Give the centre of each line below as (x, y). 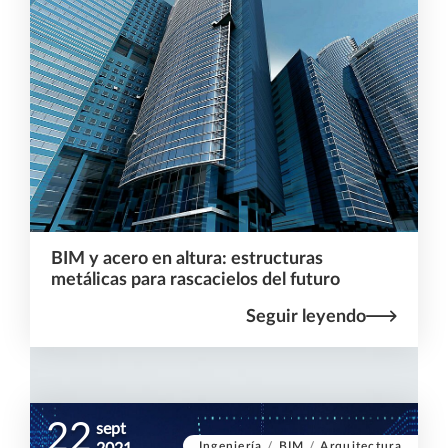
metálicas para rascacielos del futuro (195, 279)
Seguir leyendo (306, 316)
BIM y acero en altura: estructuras (186, 258)
